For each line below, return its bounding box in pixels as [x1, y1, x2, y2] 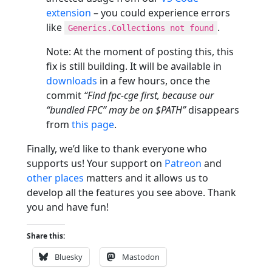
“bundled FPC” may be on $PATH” [46, 103, 186, 117]
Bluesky [55, 251, 83, 262]
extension [46, 5, 91, 19]
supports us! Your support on [27, 156, 165, 170]
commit [46, 88, 84, 102]
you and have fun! [27, 200, 109, 214]
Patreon [165, 156, 202, 170]
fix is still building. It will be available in [46, 59, 222, 73]
